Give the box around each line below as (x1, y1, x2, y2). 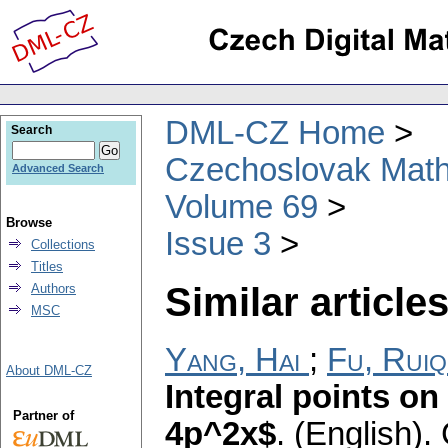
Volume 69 (165, 188, 318, 225)
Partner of (12, 408, 74, 423)
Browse (6, 215, 52, 230)
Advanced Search (12, 162, 104, 174)
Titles (31, 259, 63, 274)
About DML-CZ (6, 363, 92, 378)
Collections (31, 237, 95, 252)
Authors (31, 281, 76, 296)
